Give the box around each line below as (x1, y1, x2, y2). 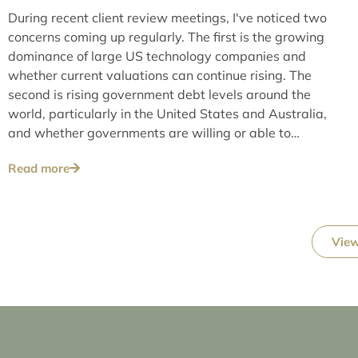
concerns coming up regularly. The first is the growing (8, 28, 324, 45)
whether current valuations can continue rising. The (8, 66, 312, 83)
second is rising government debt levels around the (8, 86, 311, 102)
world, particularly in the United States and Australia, (8, 105, 327, 121)
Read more (8, 160, 70, 176)
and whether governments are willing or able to (8, 124, 291, 141)
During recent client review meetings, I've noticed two (8, 9, 327, 26)
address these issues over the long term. (8, 143, 248, 160)
